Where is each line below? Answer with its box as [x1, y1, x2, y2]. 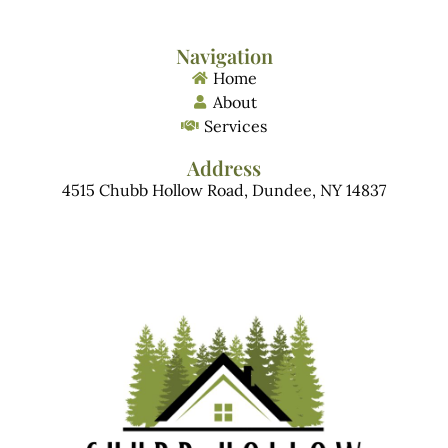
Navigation [175, 42, 273, 70]
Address [187, 154, 261, 182]
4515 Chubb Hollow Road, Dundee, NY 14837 [62, 180, 386, 201]
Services [203, 116, 267, 137]
